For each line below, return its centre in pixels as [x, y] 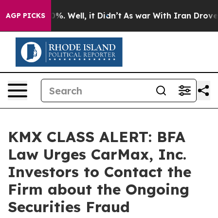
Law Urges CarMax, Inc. [97, 154]
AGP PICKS [26, 16]
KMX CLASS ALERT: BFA [97, 137]
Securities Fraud [69, 207]
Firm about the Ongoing [99, 189]
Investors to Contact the [100, 172]
